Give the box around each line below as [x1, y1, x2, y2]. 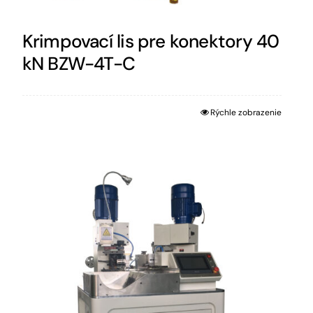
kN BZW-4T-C [22, 51, 136, 75]
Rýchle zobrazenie [210, 106, 282, 118]
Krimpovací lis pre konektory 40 [22, 29, 279, 53]
